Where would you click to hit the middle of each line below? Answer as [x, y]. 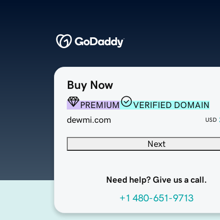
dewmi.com [89, 120]
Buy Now [90, 85]
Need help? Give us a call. [156, 180]
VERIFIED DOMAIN [171, 105]
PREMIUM [100, 105]
